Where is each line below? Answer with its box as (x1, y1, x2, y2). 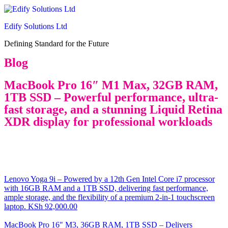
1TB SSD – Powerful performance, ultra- (4, 91, 218, 104)
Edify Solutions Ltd (4, 22, 67, 31)
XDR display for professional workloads (4, 115, 212, 128)
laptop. (4, 202, 26, 211)
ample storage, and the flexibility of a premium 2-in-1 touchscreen (4, 193, 215, 202)
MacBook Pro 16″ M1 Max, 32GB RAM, (4, 78, 218, 92)
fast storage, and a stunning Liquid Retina (4, 103, 222, 116)
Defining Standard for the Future (4, 39, 109, 48)
